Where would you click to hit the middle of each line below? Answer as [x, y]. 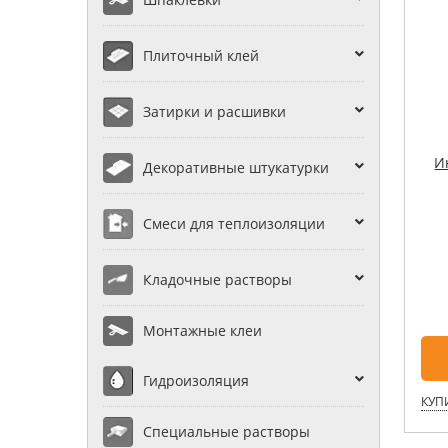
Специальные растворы [226, 432]
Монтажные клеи [202, 331]
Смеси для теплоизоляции [234, 224]
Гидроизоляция [196, 381]
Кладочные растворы [217, 280]
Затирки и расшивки [214, 112]
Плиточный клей [201, 56]
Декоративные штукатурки [236, 168]
